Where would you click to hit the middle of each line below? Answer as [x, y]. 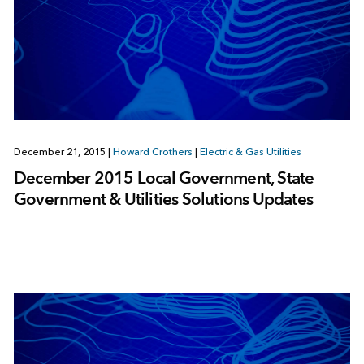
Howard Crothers [152, 152]
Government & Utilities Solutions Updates [163, 198]
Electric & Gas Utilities [250, 152]
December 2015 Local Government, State [164, 177]
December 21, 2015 [61, 152]
